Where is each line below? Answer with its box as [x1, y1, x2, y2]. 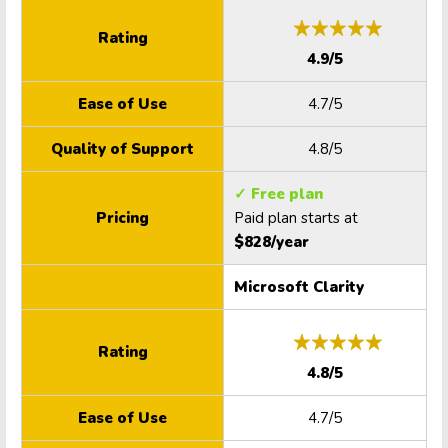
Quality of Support [51, 139, 194, 160]
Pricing [96, 208, 149, 229]
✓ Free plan [234, 184, 327, 205]
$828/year [234, 232, 309, 253]
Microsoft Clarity [234, 277, 364, 298]
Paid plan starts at [234, 208, 358, 229]
